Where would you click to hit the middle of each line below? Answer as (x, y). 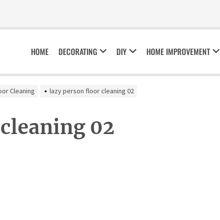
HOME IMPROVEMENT (178, 52)
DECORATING (78, 52)
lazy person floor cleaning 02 (92, 91)
